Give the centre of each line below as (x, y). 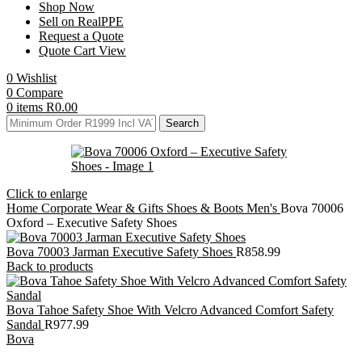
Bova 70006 (312, 208)
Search (182, 123)
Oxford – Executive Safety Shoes (92, 222)
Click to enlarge (47, 193)
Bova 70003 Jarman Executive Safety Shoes (121, 251)
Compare (40, 92)
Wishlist (36, 78)
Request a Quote (81, 36)
